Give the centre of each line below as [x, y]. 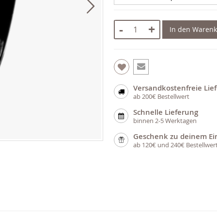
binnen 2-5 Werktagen [165, 120]
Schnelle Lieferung [166, 112]
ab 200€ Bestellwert [162, 96]
